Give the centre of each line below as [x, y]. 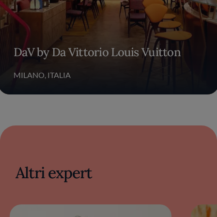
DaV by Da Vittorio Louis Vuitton [97, 52]
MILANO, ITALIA [42, 75]
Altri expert [54, 172]
